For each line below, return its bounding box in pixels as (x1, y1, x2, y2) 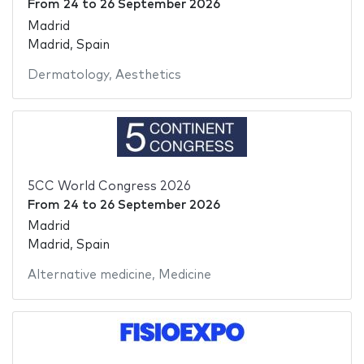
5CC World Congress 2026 (27, 180, 191, 193)
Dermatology (27, 68, 109, 81)
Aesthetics (115, 68, 181, 81)
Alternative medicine (27, 269, 152, 282)
